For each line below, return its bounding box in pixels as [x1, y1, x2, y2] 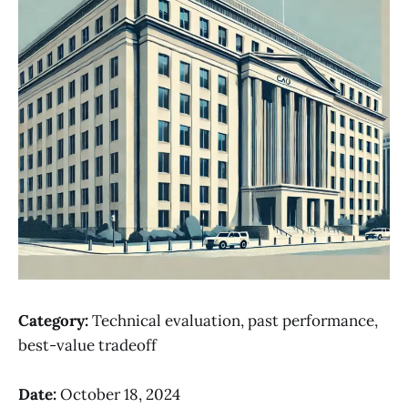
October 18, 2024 [56, 384, 180, 405]
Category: [18, 311, 88, 331]
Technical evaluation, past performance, [88, 311, 378, 331]
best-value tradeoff [18, 335, 157, 355]
